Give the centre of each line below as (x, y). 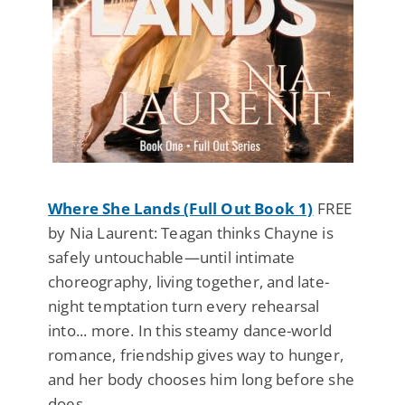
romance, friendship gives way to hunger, (196, 354)
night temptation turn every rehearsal (184, 306)
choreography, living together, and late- (189, 281)
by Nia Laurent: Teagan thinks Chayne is (191, 232)
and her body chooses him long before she (202, 379)
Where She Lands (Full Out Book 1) (181, 208)
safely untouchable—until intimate (172, 257)
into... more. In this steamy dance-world (190, 330)
